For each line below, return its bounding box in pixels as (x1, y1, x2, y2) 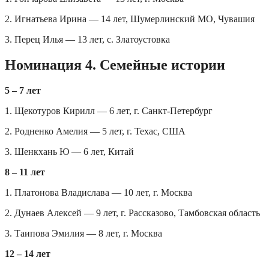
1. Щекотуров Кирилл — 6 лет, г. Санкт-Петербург (5, 106, 213, 116)
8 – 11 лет (5, 167, 45, 178)
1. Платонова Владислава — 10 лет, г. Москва (5, 187, 192, 198)
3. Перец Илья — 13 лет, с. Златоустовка (5, 34, 170, 45)
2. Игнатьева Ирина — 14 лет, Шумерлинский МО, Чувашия (5, 14, 255, 25)
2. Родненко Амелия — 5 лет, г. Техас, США (5, 126, 186, 137)
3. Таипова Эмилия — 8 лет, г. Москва (5, 228, 162, 239)
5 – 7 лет (5, 85, 41, 96)
